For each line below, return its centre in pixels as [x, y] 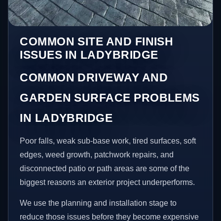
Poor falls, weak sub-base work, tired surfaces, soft [108, 141]
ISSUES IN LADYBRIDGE [89, 55]
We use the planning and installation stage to [98, 203]
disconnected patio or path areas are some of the [105, 169]
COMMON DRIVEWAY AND [94, 78]
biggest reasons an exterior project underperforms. [108, 183]
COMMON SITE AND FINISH [97, 42]
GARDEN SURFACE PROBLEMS [110, 98]
